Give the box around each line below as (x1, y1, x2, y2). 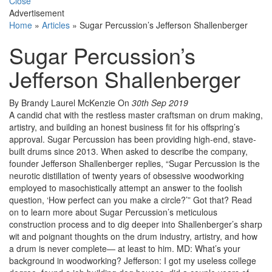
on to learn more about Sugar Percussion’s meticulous (9, 206, 217, 219)
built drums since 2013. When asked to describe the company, (9, 145, 248, 158)
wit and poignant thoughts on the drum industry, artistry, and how (9, 230, 257, 243)
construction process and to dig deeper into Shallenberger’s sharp (9, 218, 262, 231)
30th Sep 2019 (132, 97, 188, 109)
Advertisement (9, 7, 64, 19)
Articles (42, 19, 70, 32)
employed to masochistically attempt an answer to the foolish (9, 182, 242, 194)
